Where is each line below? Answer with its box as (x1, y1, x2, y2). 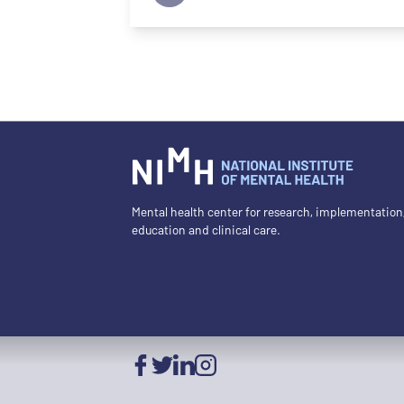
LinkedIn (172, 375, 220, 391)
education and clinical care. (132, 222, 280, 237)
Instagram (194, 375, 248, 391)
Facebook (129, 375, 179, 391)
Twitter (151, 375, 189, 391)
